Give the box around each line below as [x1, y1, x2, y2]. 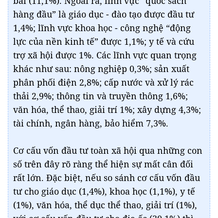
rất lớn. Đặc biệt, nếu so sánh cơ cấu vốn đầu [13, 172, 200, 184]
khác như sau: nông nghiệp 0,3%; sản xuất [13, 63, 189, 75]
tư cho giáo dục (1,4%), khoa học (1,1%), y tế [13, 185, 195, 198]
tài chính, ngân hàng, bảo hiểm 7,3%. [13, 117, 168, 129]
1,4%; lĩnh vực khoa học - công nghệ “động [13, 22, 191, 34]
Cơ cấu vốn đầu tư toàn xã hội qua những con [13, 145, 202, 157]
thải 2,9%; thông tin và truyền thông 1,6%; [13, 90, 188, 102]
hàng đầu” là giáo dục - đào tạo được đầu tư [13, 8, 194, 20]
